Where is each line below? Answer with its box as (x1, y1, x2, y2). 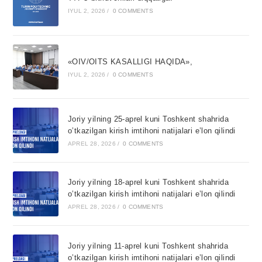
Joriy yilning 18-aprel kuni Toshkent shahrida (67, 178, 229, 187)
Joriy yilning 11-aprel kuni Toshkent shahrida (67, 241, 228, 250)
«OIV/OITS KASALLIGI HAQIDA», (67, 57, 193, 66)
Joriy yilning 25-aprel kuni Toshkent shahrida (67, 114, 229, 123)
